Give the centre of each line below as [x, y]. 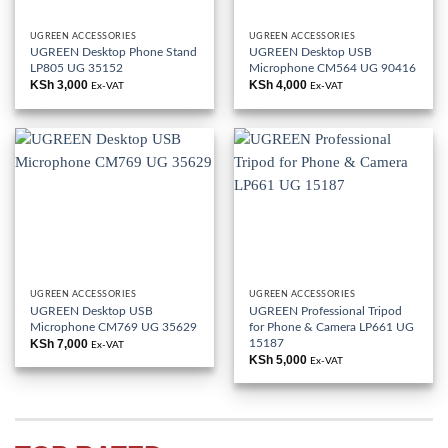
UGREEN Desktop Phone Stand [113, 52]
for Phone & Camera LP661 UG [331, 326]
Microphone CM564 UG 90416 [332, 68]
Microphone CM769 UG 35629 [113, 326]
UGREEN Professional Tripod [325, 310]
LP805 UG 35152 [76, 68]
